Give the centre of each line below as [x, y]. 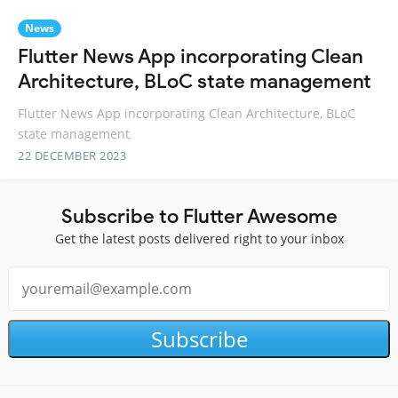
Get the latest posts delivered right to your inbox [199, 239]
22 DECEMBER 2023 [72, 156]
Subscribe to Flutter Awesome [199, 216]
